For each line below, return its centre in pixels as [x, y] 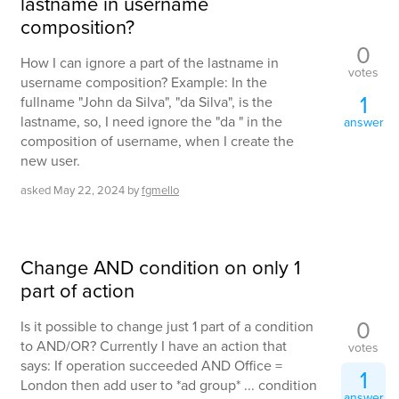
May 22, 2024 [89, 190]
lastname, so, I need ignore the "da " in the [151, 121]
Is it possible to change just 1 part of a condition [167, 326]
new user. [50, 160]
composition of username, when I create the [157, 141]
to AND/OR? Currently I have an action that [154, 346]
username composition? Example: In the [144, 82]
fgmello [160, 190]
